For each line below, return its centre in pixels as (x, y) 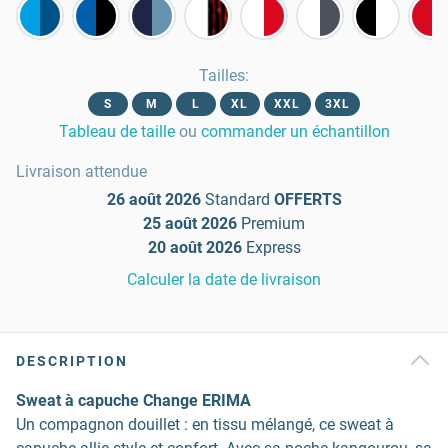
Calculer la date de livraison (224, 279)
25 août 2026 (190, 223)
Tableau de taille (116, 131)
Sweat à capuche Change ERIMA (133, 400)
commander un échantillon (295, 131)
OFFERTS (307, 199)
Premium (273, 223)
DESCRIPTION (72, 361)
